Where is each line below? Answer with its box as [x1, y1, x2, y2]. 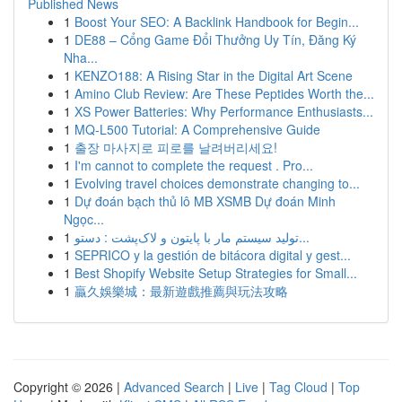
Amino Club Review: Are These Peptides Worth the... [74, 84, 374, 102]
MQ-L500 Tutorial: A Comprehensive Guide [74, 120, 320, 138]
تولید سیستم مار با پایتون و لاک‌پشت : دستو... [299, 228, 310, 246]
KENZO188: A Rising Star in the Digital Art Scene [74, 66, 353, 84]
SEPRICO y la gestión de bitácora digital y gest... [74, 246, 351, 264]
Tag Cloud [269, 378, 328, 396]
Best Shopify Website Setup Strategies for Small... [74, 264, 357, 282]
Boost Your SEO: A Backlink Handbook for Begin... [74, 13, 359, 31]
